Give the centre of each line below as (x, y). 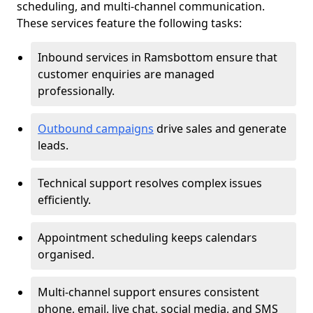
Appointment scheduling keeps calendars (147, 238)
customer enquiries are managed (126, 74)
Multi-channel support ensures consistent (148, 292)
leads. (53, 145)
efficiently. (64, 200)
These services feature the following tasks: (129, 23)
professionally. (78, 91)
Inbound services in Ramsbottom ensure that (158, 57)
